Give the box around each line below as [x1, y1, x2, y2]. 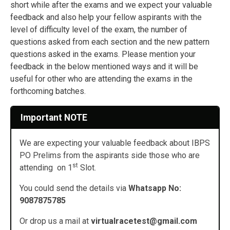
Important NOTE [20, 112, 87, 123]
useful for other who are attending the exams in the [10, 73, 193, 84]
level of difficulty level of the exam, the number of [10, 24, 187, 34]
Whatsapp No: [128, 183, 181, 194]
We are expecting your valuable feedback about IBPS [20, 138, 210, 148]
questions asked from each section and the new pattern [10, 36, 209, 47]
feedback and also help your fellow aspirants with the [10, 12, 202, 22]
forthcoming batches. [10, 86, 86, 96]
